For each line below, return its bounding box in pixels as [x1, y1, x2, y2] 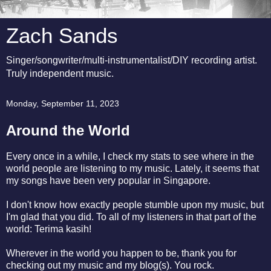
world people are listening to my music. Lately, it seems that [6, 163, 259, 174]
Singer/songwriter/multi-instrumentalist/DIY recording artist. [6, 55, 257, 65]
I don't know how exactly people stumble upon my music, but [6, 199, 264, 210]
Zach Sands [6, 24, 118, 47]
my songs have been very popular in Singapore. [6, 175, 213, 186]
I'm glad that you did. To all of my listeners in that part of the [6, 211, 256, 222]
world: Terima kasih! [6, 223, 94, 234]
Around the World [6, 122, 130, 139]
